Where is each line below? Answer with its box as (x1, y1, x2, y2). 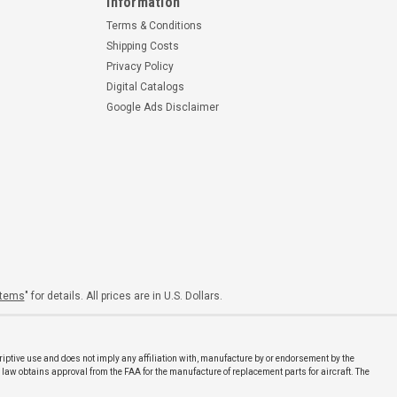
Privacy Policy (106, 59, 175, 73)
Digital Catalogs (106, 80, 185, 93)
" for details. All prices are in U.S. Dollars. (24, 289, 222, 302)
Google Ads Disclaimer (106, 100, 220, 113)
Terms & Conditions (106, 19, 203, 32)
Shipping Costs (106, 39, 180, 52)
